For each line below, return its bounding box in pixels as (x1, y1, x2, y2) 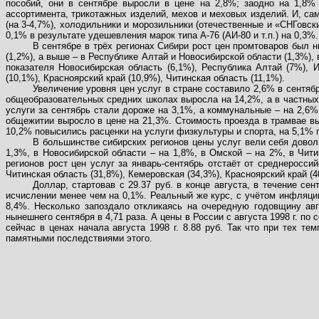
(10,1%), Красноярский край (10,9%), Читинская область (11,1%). (6, 73, 285, 83)
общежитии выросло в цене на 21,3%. (6, 115, 172, 126)
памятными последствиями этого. (6, 233, 152, 244)
